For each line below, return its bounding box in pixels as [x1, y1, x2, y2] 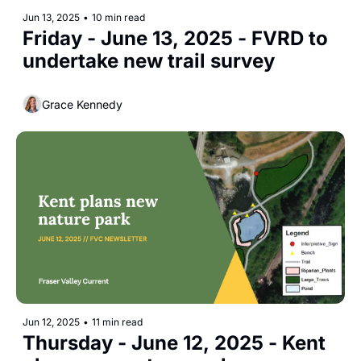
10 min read [92, 11, 145, 24]
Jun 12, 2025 [23, 316, 80, 329]
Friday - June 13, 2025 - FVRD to [23, 27, 328, 51]
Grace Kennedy [42, 97, 122, 111]
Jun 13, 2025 [23, 11, 80, 24]
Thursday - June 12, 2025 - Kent [23, 331, 326, 355]
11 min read [92, 316, 143, 329]
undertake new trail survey [23, 49, 275, 73]
